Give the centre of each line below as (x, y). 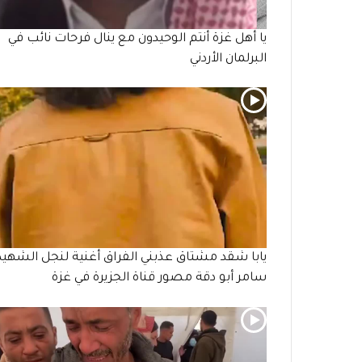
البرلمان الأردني (228, 59)
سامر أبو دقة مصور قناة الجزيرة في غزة (159, 279)
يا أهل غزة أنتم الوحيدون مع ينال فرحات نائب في (137, 39)
